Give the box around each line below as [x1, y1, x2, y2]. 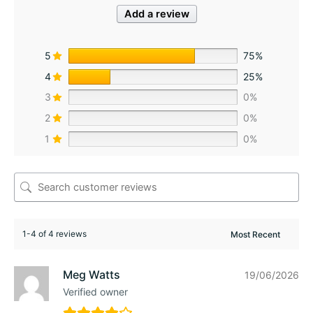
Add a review [124, 8, 189, 21]
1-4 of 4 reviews [22, 228, 87, 240]
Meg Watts [63, 268, 120, 282]
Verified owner [63, 286, 128, 298]
